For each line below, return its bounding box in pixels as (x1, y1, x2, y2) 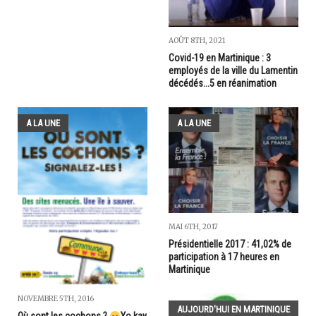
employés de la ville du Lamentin (169, 65, 298, 77)
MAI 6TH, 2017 (169, 221, 218, 231)
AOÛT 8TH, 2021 (169, 36, 225, 46)
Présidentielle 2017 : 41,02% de (169, 238, 291, 250)
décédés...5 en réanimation (169, 78, 276, 90)
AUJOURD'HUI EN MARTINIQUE (177, 303, 290, 315)
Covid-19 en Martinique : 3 (169, 52, 271, 64)
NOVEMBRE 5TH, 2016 (18, 294, 94, 304)
